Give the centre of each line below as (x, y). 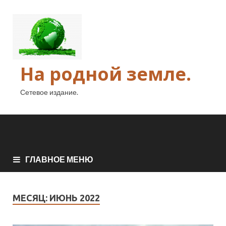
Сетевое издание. (49, 92)
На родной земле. (106, 74)
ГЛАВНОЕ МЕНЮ (59, 159)
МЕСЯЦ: (31, 197)
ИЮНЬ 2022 (75, 197)
